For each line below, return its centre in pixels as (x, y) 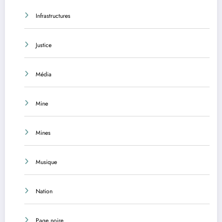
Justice (44, 45)
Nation (44, 191)
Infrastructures (53, 16)
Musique (46, 162)
